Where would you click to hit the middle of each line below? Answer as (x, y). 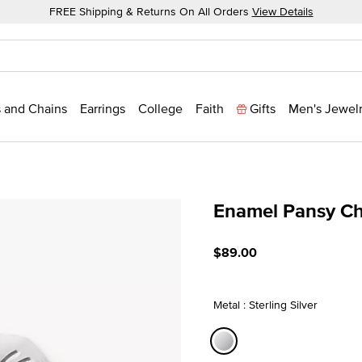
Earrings (103, 108)
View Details (282, 11)
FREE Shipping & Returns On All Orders (150, 11)
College (160, 108)
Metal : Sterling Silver (265, 304)
